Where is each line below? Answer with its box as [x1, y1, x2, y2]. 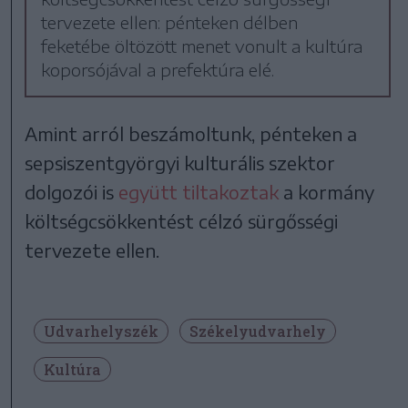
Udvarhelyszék [44, 321, 158, 342]
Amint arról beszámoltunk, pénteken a [25, 122, 358, 146]
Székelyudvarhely [189, 321, 326, 342]
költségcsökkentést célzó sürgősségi [25, 209, 339, 233]
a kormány [279, 180, 375, 204]
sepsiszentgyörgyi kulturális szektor [25, 151, 336, 175]
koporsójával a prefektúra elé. [41, 59, 275, 81]
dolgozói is [25, 180, 119, 204]
